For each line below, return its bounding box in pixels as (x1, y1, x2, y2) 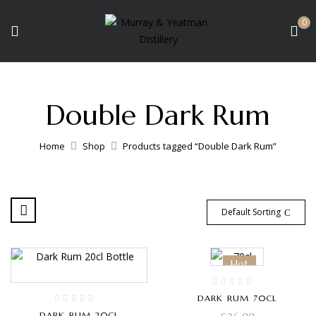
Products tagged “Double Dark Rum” (123, 140, 276, 152)
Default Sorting (221, 206, 281, 218)
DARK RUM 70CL (197, 293, 277, 303)
